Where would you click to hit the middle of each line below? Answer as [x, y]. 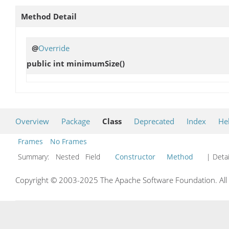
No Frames [68, 141]
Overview [32, 121]
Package [76, 121]
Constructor [135, 156]
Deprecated [154, 121]
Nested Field [83, 156]
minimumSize [93, 63]
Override [54, 48]
